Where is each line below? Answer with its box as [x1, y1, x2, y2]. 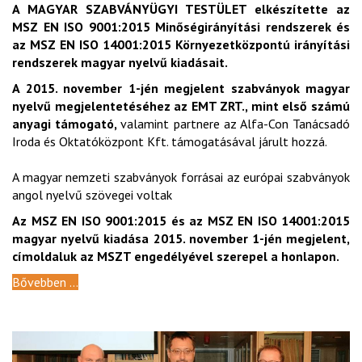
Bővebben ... [12, 274, 78, 291]
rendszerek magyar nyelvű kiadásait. [12, 54, 228, 71]
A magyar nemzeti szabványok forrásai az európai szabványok [12, 169, 350, 186]
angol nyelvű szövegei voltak [12, 187, 172, 204]
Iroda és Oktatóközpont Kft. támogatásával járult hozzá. [12, 133, 327, 150]
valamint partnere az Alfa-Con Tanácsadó [120, 116, 351, 133]
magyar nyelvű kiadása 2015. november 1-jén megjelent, [12, 230, 350, 247]
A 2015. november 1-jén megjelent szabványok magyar [12, 80, 350, 97]
